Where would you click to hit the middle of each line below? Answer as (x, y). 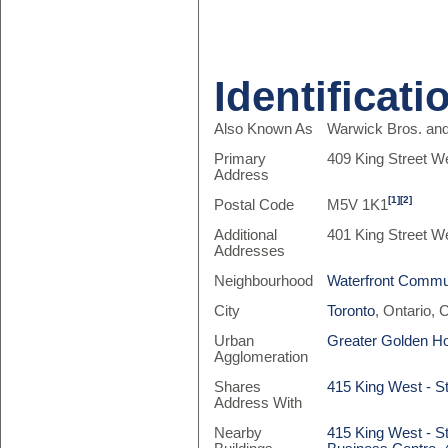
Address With (257, 403)
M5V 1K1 (358, 205)
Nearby (237, 433)
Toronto (351, 311)
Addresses (249, 251)
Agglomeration (260, 357)
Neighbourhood (263, 281)
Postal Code (253, 205)
